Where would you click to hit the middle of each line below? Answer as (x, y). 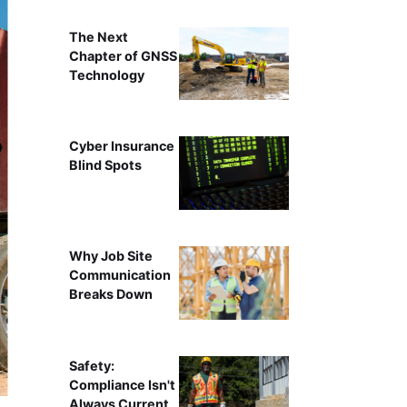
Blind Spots (105, 165)
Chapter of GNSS (123, 55)
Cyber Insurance (121, 146)
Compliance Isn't (122, 384)
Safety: (91, 365)
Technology (106, 74)
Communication (119, 275)
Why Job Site (110, 256)
